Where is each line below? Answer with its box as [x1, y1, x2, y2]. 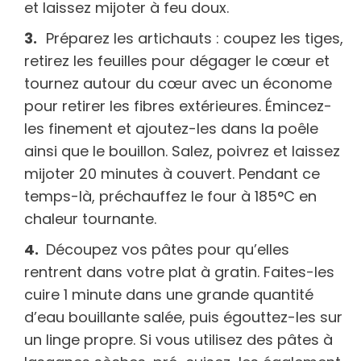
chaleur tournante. [24, 208, 156, 229]
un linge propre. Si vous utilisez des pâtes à [24, 329, 333, 350]
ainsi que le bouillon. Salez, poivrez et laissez [24, 140, 340, 161]
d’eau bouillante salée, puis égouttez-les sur [24, 306, 342, 327]
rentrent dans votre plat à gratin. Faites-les [24, 261, 334, 282]
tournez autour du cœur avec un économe [24, 73, 332, 93]
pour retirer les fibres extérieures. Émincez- [24, 95, 332, 116]
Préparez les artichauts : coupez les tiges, [46, 27, 343, 48]
